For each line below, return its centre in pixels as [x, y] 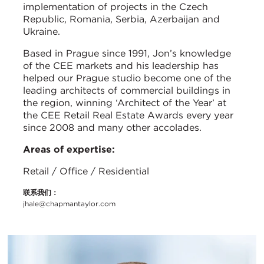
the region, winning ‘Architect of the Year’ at [125, 103]
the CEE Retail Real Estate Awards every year [128, 115]
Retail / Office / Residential [86, 171]
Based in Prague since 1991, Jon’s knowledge [127, 53]
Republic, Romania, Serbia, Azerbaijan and [121, 19]
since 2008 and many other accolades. [114, 127]
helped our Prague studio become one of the [127, 78]
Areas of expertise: [69, 149]
